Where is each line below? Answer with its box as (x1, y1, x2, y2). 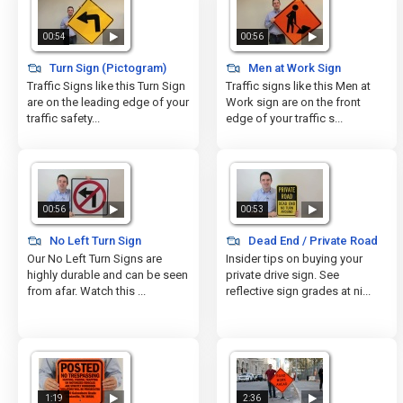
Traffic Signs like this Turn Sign (27, 79, 185, 93)
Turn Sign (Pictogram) (47, 61, 166, 75)
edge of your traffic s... (225, 112, 343, 125)
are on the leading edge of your (27, 95, 189, 109)
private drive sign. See (225, 268, 339, 282)
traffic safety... (27, 112, 100, 125)
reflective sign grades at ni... (225, 284, 371, 298)
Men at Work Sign (245, 61, 341, 75)
